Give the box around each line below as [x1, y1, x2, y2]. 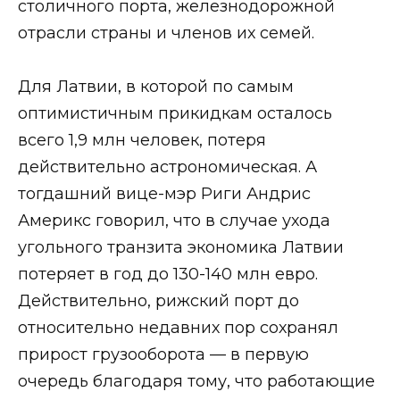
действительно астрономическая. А [18, 157, 317, 178]
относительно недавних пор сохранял [18, 318, 338, 338]
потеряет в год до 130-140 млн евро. [18, 264, 318, 285]
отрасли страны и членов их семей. [18, 22, 314, 43]
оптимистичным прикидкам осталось [18, 104, 332, 124]
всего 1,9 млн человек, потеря [18, 130, 266, 151]
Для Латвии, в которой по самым [18, 77, 294, 97]
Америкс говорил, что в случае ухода [18, 211, 330, 231]
